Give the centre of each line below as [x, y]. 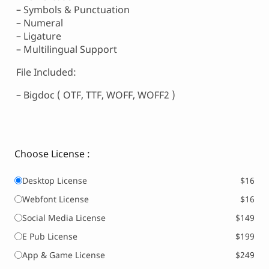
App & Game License [64, 255]
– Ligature [39, 36]
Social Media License [64, 218]
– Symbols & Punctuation [73, 10]
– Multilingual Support [67, 50]
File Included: [46, 72]
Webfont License [56, 199]
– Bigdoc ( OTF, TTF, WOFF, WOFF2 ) [96, 95]
